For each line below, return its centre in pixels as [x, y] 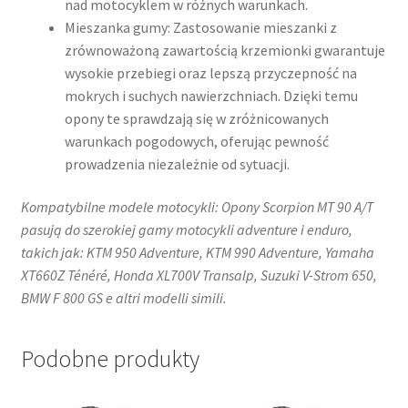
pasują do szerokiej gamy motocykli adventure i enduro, [186, 230]
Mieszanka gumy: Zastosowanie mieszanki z [200, 27]
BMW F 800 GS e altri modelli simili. [123, 298]
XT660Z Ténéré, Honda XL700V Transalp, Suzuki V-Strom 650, [199, 275]
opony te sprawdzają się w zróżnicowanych [196, 118]
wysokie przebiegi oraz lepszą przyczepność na [210, 72]
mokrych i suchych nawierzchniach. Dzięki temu [211, 95]
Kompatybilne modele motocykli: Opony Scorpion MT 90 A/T [197, 207]
